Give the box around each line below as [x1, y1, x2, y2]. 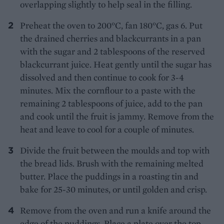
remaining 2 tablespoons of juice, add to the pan [20, 97, 202, 109]
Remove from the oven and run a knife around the [20, 204, 211, 216]
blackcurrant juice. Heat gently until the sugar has [20, 58, 211, 70]
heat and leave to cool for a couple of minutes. [20, 123, 194, 135]
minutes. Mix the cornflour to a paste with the [20, 84, 195, 96]
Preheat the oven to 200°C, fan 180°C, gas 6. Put [20, 19, 202, 31]
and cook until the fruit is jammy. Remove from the [20, 110, 214, 122]
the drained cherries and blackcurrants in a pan [20, 32, 201, 44]
